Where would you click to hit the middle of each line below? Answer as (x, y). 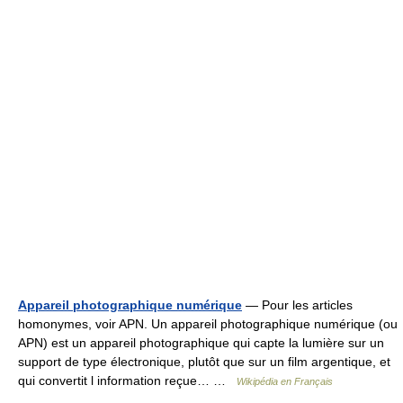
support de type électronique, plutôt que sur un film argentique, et (204, 362)
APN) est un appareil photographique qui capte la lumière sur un (201, 343)
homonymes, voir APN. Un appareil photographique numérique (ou (208, 324)
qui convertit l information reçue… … (127, 381)
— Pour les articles (297, 305)
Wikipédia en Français (285, 381)
